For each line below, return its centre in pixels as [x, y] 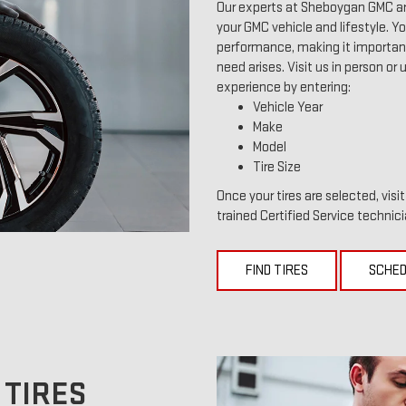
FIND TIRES [277, 271]
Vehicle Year [288, 107]
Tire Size [277, 167]
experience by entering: [284, 87]
